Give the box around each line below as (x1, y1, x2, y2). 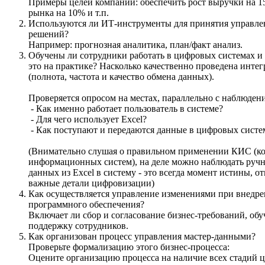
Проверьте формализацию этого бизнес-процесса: (28, 242, 230, 252)
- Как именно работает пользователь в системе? (28, 104, 223, 114)
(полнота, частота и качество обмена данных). (28, 72, 214, 82)
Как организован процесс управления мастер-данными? (28, 231, 256, 241)
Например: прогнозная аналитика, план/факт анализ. (28, 40, 243, 50)
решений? (28, 29, 69, 39)
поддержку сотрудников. (28, 221, 128, 231)
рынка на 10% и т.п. (28, 8, 109, 18)
